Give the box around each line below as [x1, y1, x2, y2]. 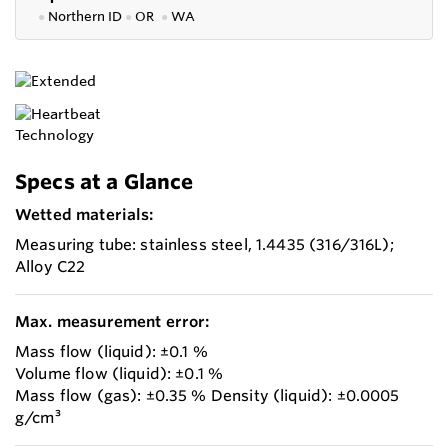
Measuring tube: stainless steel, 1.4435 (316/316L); [15, 234, 394, 254]
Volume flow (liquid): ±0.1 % [15, 363, 224, 383]
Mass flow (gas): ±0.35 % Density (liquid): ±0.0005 [15, 385, 400, 405]
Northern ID [48, 7, 125, 24]
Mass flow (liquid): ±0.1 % [15, 341, 208, 361]
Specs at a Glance [15, 168, 194, 194]
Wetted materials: [15, 204, 154, 224]
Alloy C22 [15, 256, 86, 276]
